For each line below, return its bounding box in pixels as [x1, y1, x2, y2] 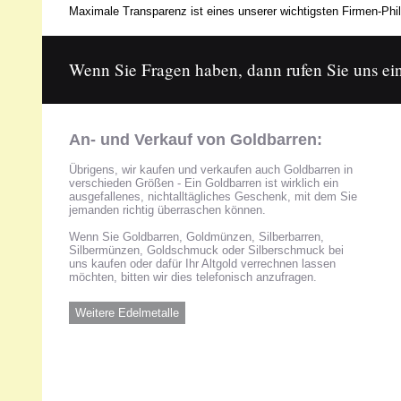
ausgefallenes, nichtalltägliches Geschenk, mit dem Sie [68, 190, 357, 203]
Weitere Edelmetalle [74, 306, 179, 320]
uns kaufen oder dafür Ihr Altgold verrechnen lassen [68, 257, 336, 270]
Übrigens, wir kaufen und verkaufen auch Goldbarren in [68, 163, 353, 176]
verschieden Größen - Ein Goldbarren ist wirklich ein [68, 176, 338, 190]
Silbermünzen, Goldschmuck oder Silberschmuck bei [68, 243, 344, 257]
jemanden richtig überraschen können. [68, 203, 266, 217]
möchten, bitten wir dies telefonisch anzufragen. [68, 270, 317, 284]
